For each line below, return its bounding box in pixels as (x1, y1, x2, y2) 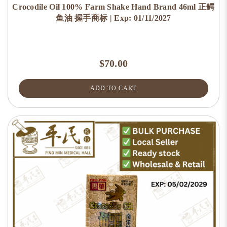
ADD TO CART (90, 85, 137, 92)
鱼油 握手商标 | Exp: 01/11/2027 (56, 14, 171, 22)
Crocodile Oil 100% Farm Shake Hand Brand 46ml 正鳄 (12, 3, 215, 11)
